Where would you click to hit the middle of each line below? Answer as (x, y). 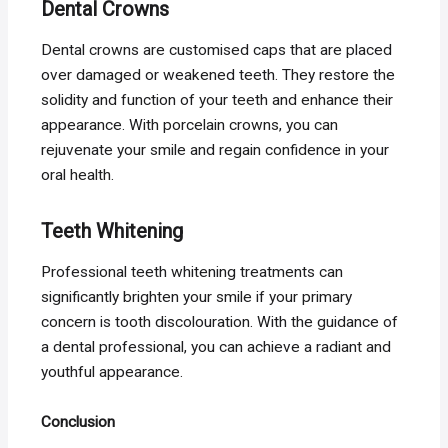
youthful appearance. (112, 371)
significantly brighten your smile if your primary (197, 296)
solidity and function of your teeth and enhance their (217, 99)
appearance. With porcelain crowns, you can (190, 124)
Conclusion (78, 421)
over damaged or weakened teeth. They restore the (218, 74)
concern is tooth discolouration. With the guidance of (220, 321)
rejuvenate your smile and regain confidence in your (215, 149)
